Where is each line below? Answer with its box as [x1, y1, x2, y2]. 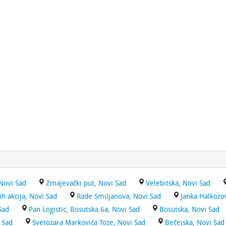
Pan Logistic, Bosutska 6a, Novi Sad [29, 205, 140, 214]
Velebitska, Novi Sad [146, 179, 210, 188]
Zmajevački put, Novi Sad [46, 179, 126, 188]
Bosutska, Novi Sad [159, 205, 219, 214]
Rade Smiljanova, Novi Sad [77, 192, 161, 201]
